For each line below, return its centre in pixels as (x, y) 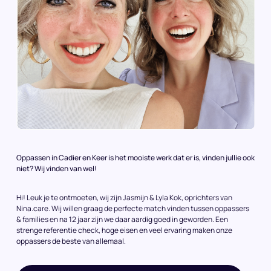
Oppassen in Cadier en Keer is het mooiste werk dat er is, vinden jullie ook (135, 157)
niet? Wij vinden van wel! (57, 168)
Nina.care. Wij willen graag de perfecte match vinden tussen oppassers (133, 208)
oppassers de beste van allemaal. (71, 241)
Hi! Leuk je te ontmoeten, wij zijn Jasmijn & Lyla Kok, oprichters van (124, 197)
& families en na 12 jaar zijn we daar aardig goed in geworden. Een (122, 219)
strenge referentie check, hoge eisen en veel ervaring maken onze (124, 230)
